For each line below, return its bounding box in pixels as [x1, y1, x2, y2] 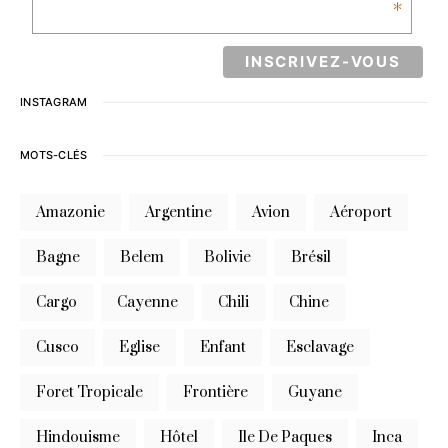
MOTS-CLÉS [20, 147, 88, 162]
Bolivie [215, 247, 251, 267]
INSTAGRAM [20, 94, 88, 109]
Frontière [193, 382, 248, 402]
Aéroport [340, 202, 392, 222]
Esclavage [296, 337, 354, 357]
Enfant [210, 337, 246, 357]
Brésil [302, 247, 331, 267]
